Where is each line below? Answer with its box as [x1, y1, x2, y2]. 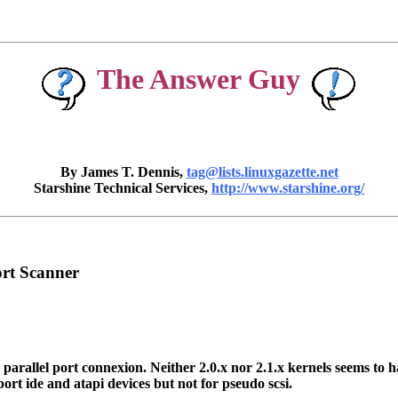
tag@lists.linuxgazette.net [186, 164, 338, 180]
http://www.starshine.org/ [211, 180, 364, 196]
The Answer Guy [97, 62, 300, 95]
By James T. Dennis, [60, 164, 187, 180]
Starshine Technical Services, [34, 180, 211, 196]
